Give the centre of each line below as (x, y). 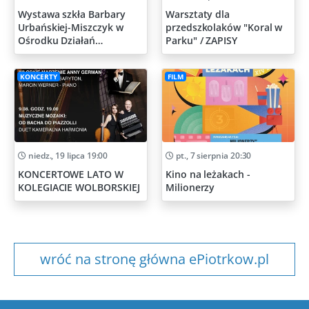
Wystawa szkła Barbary (72, 14)
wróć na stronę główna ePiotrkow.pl (154, 259)
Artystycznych (51, 54)
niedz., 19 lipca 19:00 (67, 156)
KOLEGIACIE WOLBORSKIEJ (79, 188)
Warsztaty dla (198, 14)
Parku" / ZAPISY (201, 41)
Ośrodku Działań (57, 41)
